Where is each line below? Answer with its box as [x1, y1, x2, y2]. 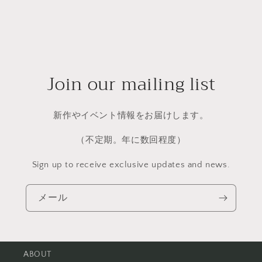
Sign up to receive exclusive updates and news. [32, 159, 230, 170]
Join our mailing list [46, 68, 216, 99]
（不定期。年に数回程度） [76, 135, 186, 145]
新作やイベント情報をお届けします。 [53, 110, 209, 120]
